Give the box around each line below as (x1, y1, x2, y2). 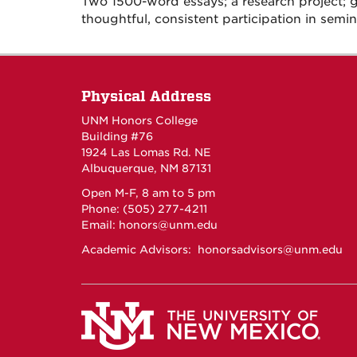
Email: (81, 218, 119, 231)
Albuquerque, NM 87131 (81, 162, 211, 175)
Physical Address (81, 88, 211, 104)
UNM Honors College (81, 114, 198, 127)
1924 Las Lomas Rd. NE (81, 146, 211, 159)
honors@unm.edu (119, 218, 218, 231)
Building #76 (81, 130, 153, 143)
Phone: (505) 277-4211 (81, 202, 207, 215)
